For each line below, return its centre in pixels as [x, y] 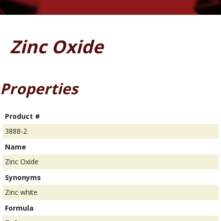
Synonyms [23, 178]
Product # [22, 116]
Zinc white [21, 192]
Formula [19, 208]
